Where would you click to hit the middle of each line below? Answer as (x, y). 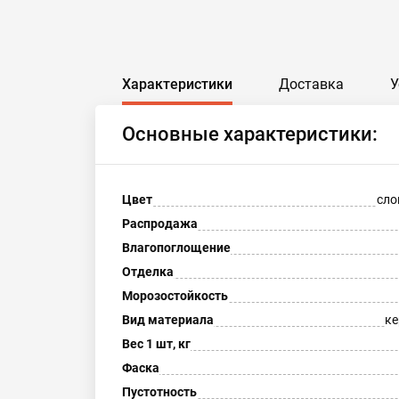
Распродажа (160, 224)
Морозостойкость (175, 296)
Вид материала (168, 320)
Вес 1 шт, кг (156, 344)
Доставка (311, 84)
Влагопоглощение (176, 248)
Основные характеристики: (250, 134)
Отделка (148, 272)
